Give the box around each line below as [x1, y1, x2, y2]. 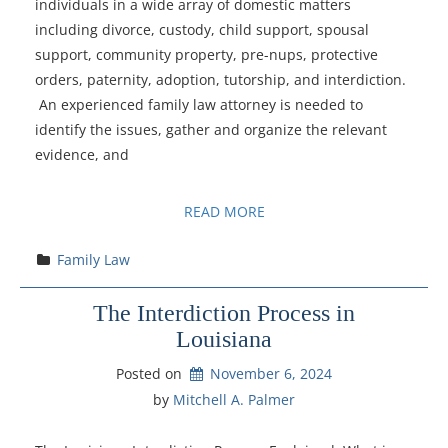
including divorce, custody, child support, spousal [35, 19, 369, 39]
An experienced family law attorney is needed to [35, 94, 363, 114]
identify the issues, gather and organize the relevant [35, 119, 387, 139]
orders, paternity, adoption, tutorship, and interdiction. [35, 69, 406, 89]
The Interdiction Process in [93, 299, 355, 326]
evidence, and [35, 144, 129, 164]
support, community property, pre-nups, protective [35, 44, 378, 64]
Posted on [115, 364, 186, 384]
